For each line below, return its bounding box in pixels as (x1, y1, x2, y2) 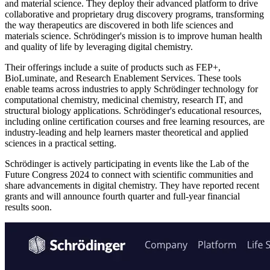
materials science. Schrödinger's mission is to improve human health (5, 31, 262, 42)
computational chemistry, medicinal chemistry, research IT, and (5, 95, 243, 105)
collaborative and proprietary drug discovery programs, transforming (5, 9, 264, 20)
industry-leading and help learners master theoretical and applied (5, 127, 248, 138)
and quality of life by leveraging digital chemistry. (5, 42, 193, 52)
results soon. (5, 202, 52, 213)
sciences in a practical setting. (5, 138, 116, 149)
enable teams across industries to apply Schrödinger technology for (5, 84, 258, 95)
